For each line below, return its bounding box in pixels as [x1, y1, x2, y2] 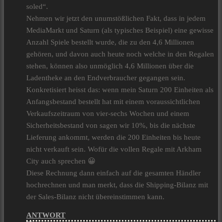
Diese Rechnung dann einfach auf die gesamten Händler [26, 169, 201, 177]
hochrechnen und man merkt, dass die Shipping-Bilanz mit [26, 181, 208, 189]
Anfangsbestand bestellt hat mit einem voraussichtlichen [26, 98, 200, 106]
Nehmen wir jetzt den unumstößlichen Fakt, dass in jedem [26, 14, 206, 23]
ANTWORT [26, 211, 65, 220]
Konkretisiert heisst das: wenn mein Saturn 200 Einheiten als [26, 86, 214, 94]
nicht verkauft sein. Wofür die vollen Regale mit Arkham [26, 145, 202, 154]
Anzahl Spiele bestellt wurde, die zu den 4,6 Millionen [26, 38, 194, 47]
